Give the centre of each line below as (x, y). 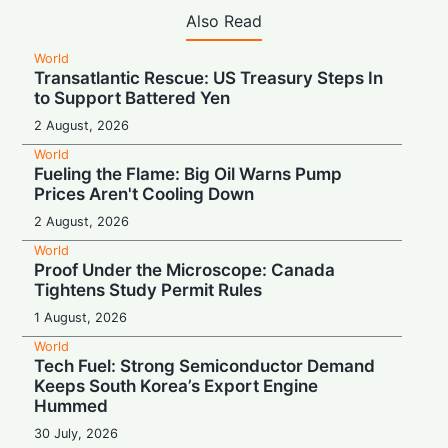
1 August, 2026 (81, 317)
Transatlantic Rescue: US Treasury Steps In (209, 77)
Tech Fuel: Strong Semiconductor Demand (205, 365)
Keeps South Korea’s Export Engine (176, 385)
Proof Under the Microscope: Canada (185, 269)
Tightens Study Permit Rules (148, 289)
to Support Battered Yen (132, 97)
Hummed (71, 405)
